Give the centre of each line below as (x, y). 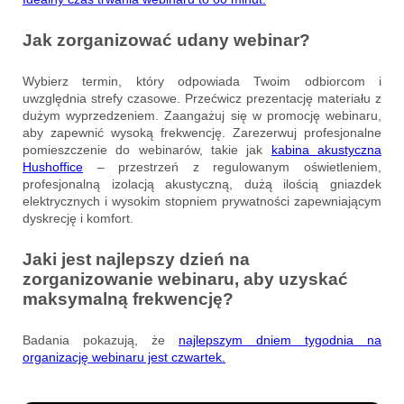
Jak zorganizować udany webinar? (166, 40)
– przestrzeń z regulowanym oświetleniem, (232, 166)
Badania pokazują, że (101, 340)
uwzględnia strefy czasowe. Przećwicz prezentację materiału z (202, 98)
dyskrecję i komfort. (78, 218)
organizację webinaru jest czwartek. (124, 357)
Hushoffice (53, 166)
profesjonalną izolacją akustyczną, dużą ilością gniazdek (202, 184)
